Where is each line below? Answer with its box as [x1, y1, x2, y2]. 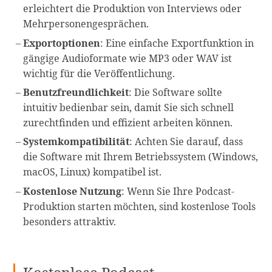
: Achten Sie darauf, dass [129, 135, 243, 149]
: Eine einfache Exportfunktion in [100, 36, 254, 50]
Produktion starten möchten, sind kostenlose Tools [23, 199, 256, 213]
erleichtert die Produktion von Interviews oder [23, 2, 242, 16]
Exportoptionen [23, 36, 101, 50]
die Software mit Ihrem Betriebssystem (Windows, [23, 150, 259, 164]
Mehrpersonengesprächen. [23, 17, 149, 31]
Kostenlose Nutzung [23, 184, 122, 198]
